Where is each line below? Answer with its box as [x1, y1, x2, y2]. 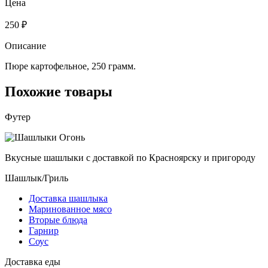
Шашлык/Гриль [5, 172, 68, 183]
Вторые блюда [29, 214, 87, 225]
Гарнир [29, 225, 59, 236]
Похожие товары [5, 83, 112, 99]
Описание [5, 40, 46, 51]
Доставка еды [5, 256, 60, 267]
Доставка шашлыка [29, 193, 108, 203]
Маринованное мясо [29, 203, 112, 214]
